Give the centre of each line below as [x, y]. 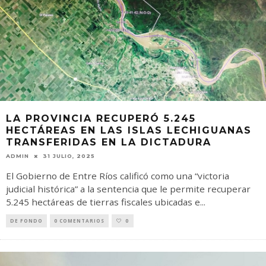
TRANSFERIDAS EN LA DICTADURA [109, 142]
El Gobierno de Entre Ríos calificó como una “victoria [118, 175]
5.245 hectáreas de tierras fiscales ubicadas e [103, 202]
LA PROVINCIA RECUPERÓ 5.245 [101, 119]
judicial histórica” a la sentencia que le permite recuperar [128, 189]
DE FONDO [26, 220]
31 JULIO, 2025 [69, 156]
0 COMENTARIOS [79, 220]
